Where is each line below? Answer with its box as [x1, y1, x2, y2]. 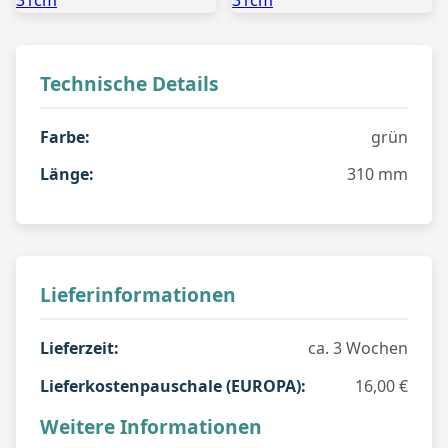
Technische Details [40, 69, 219, 97]
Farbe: [40, 125, 90, 148]
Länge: [40, 163, 94, 186]
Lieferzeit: [40, 337, 119, 360]
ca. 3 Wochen [308, 337, 408, 360]
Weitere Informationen [40, 412, 262, 440]
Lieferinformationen [40, 281, 236, 309]
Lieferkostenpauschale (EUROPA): [40, 374, 306, 397]
